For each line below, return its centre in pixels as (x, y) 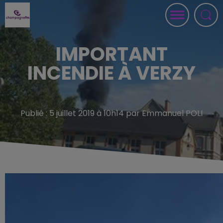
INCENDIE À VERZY (111, 73)
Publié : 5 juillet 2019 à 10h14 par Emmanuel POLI (111, 113)
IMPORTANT (111, 54)
